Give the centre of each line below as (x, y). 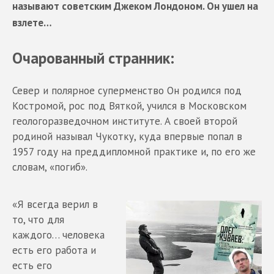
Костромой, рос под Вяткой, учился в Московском (129, 106)
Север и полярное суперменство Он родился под (127, 90)
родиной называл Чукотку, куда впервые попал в (127, 136)
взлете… (32, 23)
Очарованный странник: (93, 58)
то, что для (38, 219)
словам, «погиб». (50, 167)
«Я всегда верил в (55, 204)
